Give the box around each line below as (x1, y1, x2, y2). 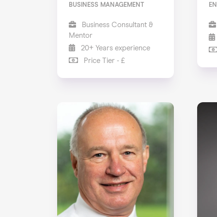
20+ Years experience (79, 44, 151, 52)
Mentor (69, 31, 93, 39)
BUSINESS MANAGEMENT (69, 1, 145, 8)
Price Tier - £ (82, 57, 125, 64)
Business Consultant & (80, 21, 154, 29)
